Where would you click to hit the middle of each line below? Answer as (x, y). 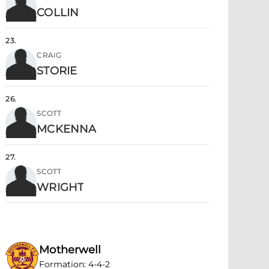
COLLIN (58, 13)
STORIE (57, 71)
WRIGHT (60, 187)
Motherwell (70, 250)
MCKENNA (67, 129)
